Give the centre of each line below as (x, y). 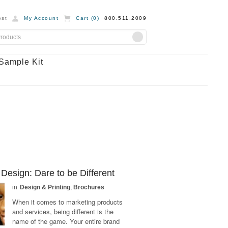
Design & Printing (45, 187)
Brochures (89, 187)
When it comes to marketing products (68, 202)
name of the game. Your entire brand (66, 221)
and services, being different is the (63, 211)
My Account (41, 18)
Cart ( (84, 18)
